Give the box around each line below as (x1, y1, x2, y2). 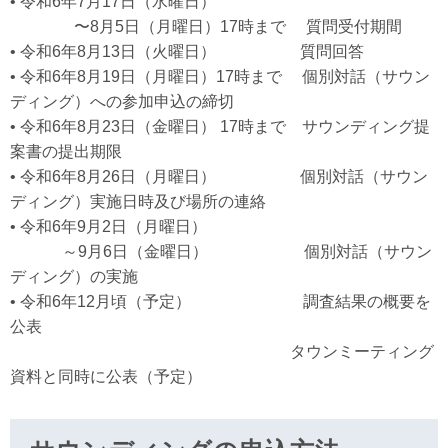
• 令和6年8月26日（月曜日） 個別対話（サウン (10, 168, 428, 185)
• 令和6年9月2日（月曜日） (10, 218, 207, 235)
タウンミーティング (10, 343, 434, 360)
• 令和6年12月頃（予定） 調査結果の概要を (10, 293, 431, 310)
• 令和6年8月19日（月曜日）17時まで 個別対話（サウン (10, 68, 430, 85)
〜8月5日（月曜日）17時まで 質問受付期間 (10, 18, 402, 35)
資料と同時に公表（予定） (10, 368, 202, 385)
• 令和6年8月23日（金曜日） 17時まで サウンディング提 (10, 118, 430, 135)
